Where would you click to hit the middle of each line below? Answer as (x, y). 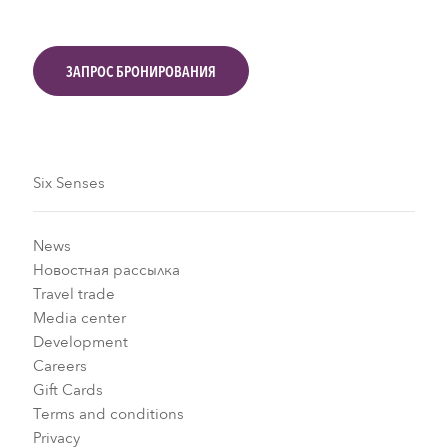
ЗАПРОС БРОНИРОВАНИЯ (140, 70)
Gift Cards (67, 390)
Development (80, 342)
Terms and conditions (108, 414)
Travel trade (73, 294)
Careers (59, 366)
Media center (79, 318)
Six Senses (68, 182)
